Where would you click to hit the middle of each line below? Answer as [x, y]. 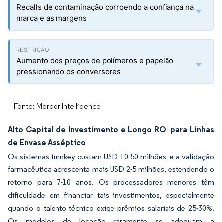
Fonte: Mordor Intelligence [57, 106]
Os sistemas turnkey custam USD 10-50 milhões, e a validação [111, 156]
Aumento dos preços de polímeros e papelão [95, 61]
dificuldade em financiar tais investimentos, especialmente [111, 195]
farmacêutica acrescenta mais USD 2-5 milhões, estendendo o [111, 169]
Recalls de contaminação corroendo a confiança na [105, 7]
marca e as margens [52, 18]
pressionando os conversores [69, 72]
